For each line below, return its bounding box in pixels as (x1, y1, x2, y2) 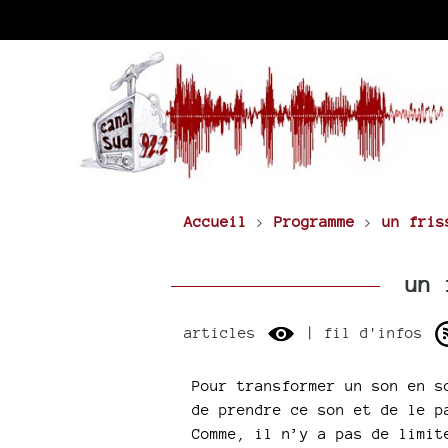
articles (183, 323, 265, 341)
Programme (273, 213, 355, 230)
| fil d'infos (296, 323, 432, 341)
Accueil (183, 213, 247, 230)
